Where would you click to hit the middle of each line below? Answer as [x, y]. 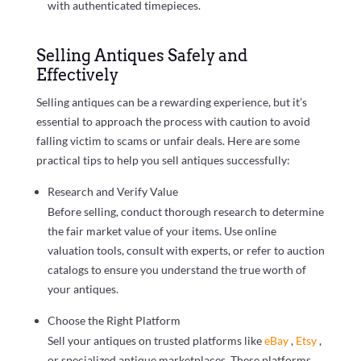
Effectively [77, 75]
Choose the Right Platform [114, 320]
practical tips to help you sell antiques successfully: [163, 160]
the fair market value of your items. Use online [162, 230]
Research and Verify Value [112, 191]
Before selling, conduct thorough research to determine [185, 211]
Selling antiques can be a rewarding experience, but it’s [171, 102]
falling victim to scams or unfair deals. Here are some [168, 140]
